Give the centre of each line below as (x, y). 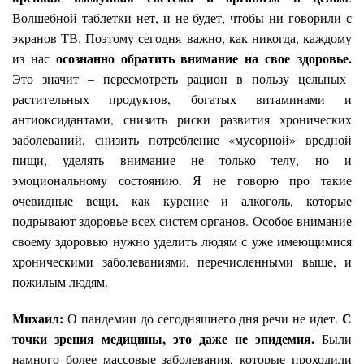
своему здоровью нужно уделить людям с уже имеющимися (182, 240)
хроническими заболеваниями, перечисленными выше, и (182, 261)
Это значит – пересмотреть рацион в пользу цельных (179, 78)
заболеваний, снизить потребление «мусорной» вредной (182, 139)
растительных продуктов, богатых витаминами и (182, 98)
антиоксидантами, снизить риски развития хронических (182, 119)
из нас (34, 58)
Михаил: (38, 318)
